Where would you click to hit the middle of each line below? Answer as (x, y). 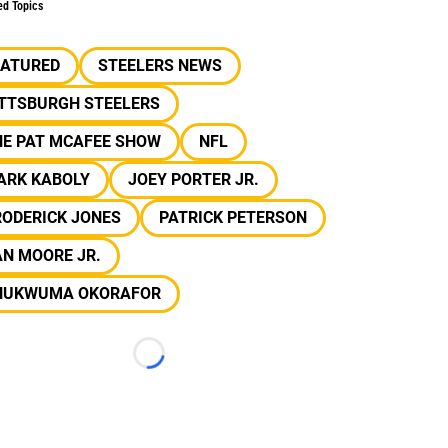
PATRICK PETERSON (232, 217)
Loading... (182, 363)
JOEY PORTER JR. (193, 179)
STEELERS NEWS (159, 65)
